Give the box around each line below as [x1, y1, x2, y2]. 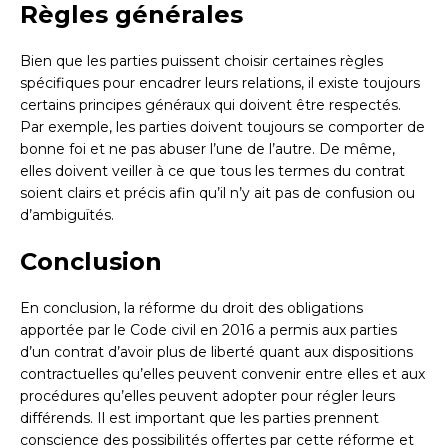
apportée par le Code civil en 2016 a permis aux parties [20, 320, 397, 339]
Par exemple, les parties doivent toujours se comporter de [20, 117, 425, 136]
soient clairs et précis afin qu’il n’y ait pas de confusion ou [20, 183, 415, 202]
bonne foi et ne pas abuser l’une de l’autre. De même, [20, 139, 395, 158]
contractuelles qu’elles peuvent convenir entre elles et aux [20, 364, 425, 383]
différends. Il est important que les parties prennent [20, 408, 379, 427]
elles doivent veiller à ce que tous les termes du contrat [20, 161, 405, 180]
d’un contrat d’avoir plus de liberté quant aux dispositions [20, 342, 413, 361]
